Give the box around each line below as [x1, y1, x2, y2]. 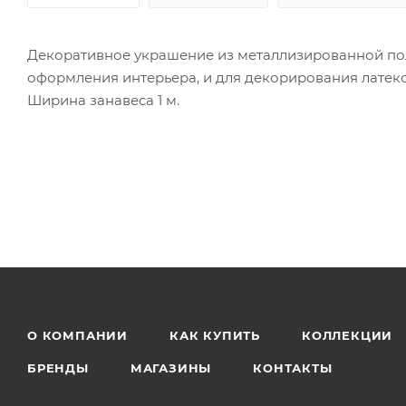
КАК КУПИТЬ [169, 328, 260, 343]
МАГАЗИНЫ [130, 361, 212, 375]
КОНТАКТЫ [253, 361, 333, 375]
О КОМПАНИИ [27, 328, 128, 343]
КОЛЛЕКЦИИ [302, 328, 393, 343]
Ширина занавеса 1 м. [27, 91, 179, 109]
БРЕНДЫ [27, 361, 89, 375]
